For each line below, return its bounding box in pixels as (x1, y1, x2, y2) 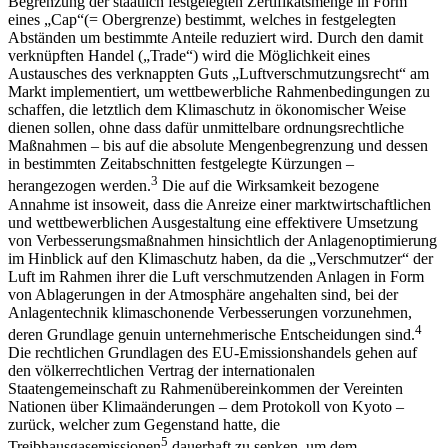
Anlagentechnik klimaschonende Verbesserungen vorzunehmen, (8, 303, 412, 321)
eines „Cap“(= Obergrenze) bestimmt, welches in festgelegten (8, 11, 396, 29)
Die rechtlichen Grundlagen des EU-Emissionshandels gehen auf (8, 344, 417, 361)
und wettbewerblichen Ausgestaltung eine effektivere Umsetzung (8, 213, 418, 231)
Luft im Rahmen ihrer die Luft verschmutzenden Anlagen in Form (8, 267, 424, 285)
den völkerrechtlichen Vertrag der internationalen (8, 362, 315, 379)
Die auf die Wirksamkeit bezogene (158, 177, 379, 195)
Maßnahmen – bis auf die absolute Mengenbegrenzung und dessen (8, 137, 428, 155)
